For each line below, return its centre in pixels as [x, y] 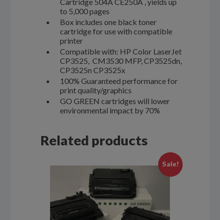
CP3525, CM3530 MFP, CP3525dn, [121, 60]
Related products [94, 140]
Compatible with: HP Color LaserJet [121, 51]
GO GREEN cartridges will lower [115, 101]
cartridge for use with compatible [116, 31]
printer [72, 40]
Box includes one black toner [109, 22]
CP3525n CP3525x [93, 70]
